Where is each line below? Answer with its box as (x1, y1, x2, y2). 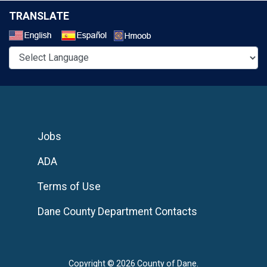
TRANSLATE (9, 10, 69, 22)
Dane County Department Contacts (38, 205, 197, 218)
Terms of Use (38, 180, 101, 193)
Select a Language (159, 30, 244, 43)
